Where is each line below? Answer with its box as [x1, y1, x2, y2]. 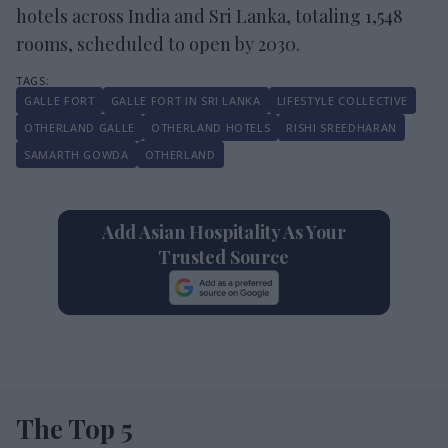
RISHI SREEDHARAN [286, 119, 398, 135]
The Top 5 [16, 410, 133, 446]
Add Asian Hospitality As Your [101, 219, 346, 244]
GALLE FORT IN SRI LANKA [110, 92, 261, 108]
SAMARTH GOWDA [24, 146, 129, 162]
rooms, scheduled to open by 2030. [16, 31, 300, 56]
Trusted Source [158, 244, 290, 269]
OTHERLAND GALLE [24, 119, 135, 135]
